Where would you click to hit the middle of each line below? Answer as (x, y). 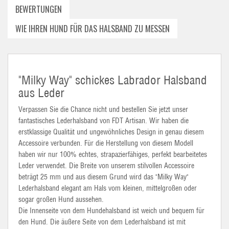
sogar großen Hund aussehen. (61, 199)
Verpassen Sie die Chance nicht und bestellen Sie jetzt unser (103, 109)
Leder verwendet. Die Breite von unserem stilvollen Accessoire (106, 166)
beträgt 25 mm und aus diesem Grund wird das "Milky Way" (104, 177)
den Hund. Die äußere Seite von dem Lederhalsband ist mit (102, 222)
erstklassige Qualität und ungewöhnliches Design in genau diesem (111, 132)
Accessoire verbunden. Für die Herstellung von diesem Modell (106, 143)
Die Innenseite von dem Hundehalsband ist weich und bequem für (111, 211)
